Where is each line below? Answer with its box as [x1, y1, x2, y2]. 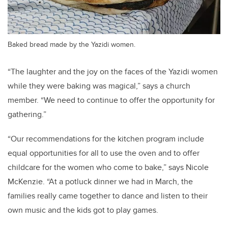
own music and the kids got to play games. [8, 204, 160, 216]
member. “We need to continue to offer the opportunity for [8, 94, 215, 106]
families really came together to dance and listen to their [8, 189, 208, 202]
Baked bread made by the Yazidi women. [8, 38, 135, 49]
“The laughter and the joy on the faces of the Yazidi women [8, 65, 218, 77]
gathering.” [8, 108, 48, 120]
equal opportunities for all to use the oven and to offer [8, 147, 199, 159]
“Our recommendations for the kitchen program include [8, 132, 204, 145]
